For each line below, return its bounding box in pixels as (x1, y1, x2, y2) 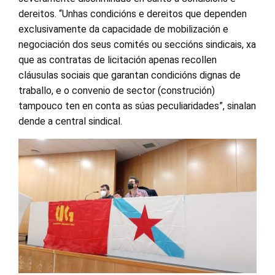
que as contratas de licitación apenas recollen (18, 54, 217, 66)
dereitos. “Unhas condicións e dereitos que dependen (18, 8, 247, 20)
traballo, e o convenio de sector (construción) (18, 85, 215, 97)
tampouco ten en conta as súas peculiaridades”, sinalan (18, 100, 256, 112)
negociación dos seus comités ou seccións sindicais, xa (18, 39, 256, 51)
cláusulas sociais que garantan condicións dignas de (18, 69, 241, 82)
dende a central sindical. (18, 115, 122, 128)
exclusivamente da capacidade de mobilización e (18, 23, 228, 36)
